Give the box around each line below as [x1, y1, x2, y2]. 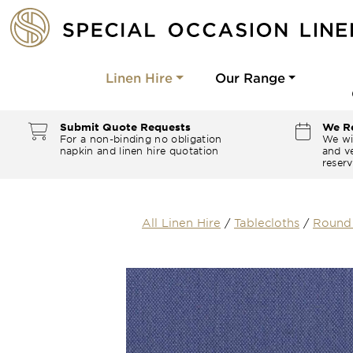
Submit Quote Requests [59, 121, 191, 133]
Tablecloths [234, 216, 299, 229]
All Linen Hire [142, 216, 221, 229]
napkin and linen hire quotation [59, 144, 219, 157]
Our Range [214, 69, 285, 85]
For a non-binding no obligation [59, 132, 222, 145]
